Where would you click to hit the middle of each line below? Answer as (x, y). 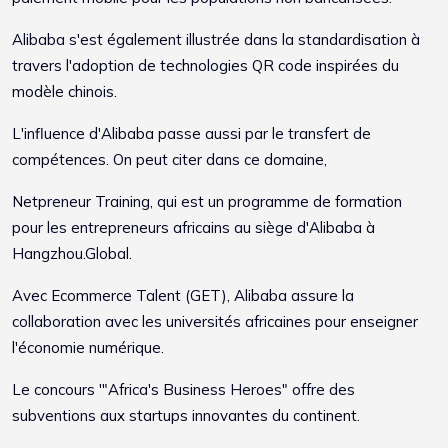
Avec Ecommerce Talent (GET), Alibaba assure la (183, 295)
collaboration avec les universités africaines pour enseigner (215, 321)
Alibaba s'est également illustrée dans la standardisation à (216, 39)
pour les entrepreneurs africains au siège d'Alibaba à (193, 227)
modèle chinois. (66, 91)
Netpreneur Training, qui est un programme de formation (207, 201)
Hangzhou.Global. (72, 253)
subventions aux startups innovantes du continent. (186, 415)
